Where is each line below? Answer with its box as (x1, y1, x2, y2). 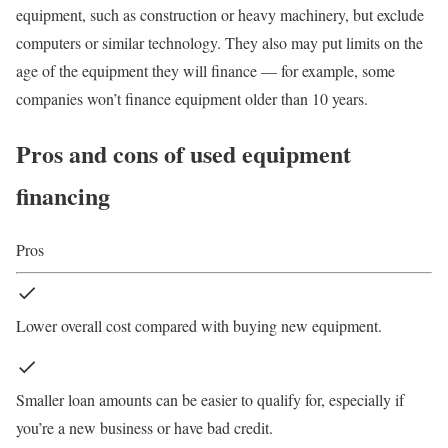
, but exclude (345, 3, 424, 25)
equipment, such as (16, 3, 140, 25)
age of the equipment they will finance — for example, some (16, 59, 395, 81)
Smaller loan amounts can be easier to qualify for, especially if (16, 389, 404, 411)
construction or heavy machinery (140, 3, 345, 25)
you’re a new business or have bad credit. (16, 417, 273, 439)
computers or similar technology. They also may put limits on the (16, 31, 423, 53)
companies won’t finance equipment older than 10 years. (16, 87, 368, 109)
